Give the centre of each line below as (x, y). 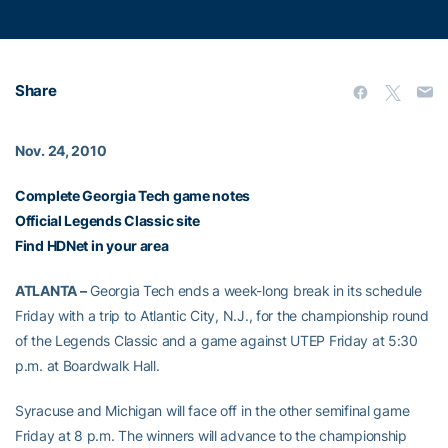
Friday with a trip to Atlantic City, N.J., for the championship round (222, 315)
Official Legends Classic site (107, 220)
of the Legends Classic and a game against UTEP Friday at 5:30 (216, 340)
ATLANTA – (51, 290)
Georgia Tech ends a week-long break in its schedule (254, 290)
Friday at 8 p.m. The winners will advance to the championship (211, 435)
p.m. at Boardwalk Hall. (87, 365)
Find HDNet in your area (92, 245)
